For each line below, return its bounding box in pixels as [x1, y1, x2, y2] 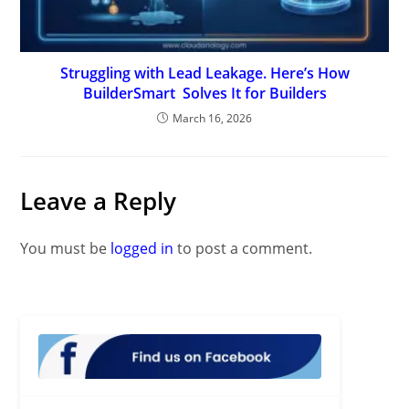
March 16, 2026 [173, 110, 252, 126]
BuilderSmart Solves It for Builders [82, 82, 327, 103]
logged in [110, 237, 174, 258]
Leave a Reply [20, 184, 177, 217]
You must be [20, 237, 111, 258]
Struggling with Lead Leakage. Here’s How [59, 62, 350, 83]
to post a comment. [173, 237, 313, 258]
